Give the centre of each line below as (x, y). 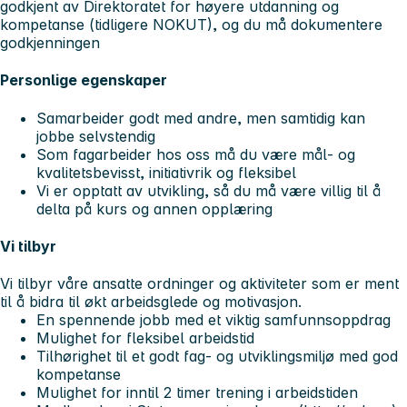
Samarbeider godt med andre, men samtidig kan (201, 118)
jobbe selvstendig (96, 136)
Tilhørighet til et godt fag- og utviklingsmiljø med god (217, 357)
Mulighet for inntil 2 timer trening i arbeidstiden (197, 393)
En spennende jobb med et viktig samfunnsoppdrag (213, 320)
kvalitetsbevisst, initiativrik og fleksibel (166, 172)
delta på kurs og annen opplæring (154, 208)
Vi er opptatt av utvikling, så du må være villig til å (208, 190)
